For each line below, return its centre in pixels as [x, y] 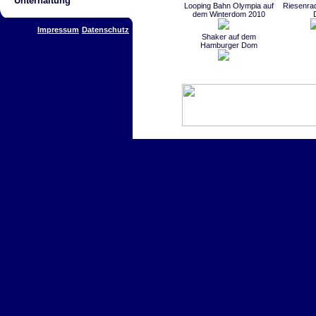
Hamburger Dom [229, 45]
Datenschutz [105, 30]
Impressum [58, 30]
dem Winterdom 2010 [229, 14]
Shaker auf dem [229, 36]
